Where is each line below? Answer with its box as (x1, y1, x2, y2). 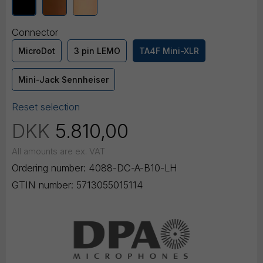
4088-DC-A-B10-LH (86, 162, 177, 174)
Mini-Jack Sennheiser (18, 75, 109, 85)
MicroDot (18, 46, 55, 56)
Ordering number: (12, 162, 86, 174)
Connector (12, 26, 58, 39)
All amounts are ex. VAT (12, 146, 105, 157)
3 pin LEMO (74, 46, 120, 56)
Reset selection (12, 101, 80, 113)
